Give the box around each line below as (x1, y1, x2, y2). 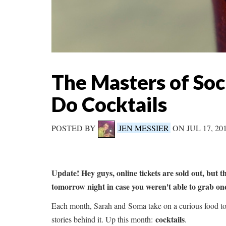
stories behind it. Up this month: (51, 214, 155, 225)
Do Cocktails (51, 92, 167, 117)
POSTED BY (51, 123, 98, 134)
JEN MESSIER (119, 123, 169, 134)
